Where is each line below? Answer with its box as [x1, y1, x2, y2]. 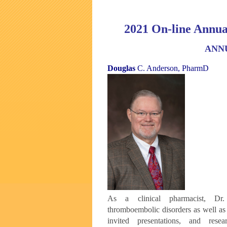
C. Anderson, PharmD [135, 63, 209, 72]
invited [107, 216, 138, 225]
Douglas [107, 63, 135, 72]
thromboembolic [107, 205, 162, 214]
